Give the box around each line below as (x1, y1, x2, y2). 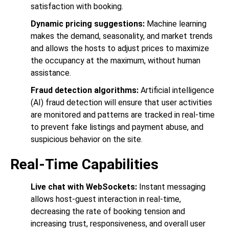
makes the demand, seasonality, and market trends (31, 31, 213, 41)
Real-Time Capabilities (10, 156, 158, 173)
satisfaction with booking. (31, 2, 123, 12)
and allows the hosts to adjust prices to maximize (31, 43, 209, 54)
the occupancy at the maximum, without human (31, 56, 200, 66)
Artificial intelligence (141, 85, 214, 96)
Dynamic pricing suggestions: (31, 19, 147, 29)
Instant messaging (139, 182, 205, 192)
